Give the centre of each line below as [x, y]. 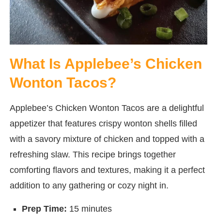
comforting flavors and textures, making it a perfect [107, 170]
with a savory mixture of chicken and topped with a [107, 139]
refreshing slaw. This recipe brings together [93, 154]
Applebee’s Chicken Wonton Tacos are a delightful [107, 108]
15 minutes [89, 209]
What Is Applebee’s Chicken [106, 63]
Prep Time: [44, 209]
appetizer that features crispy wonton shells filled [103, 123]
